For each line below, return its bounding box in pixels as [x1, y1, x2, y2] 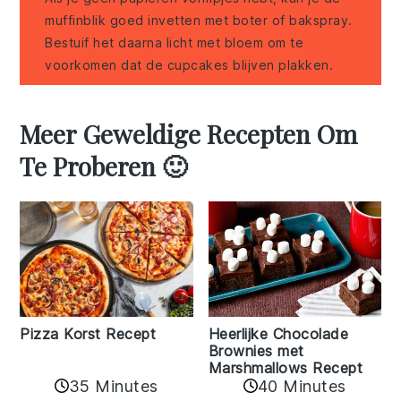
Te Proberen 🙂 [20, 149, 188, 183]
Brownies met [208, 341, 304, 360]
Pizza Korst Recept [20, 324, 157, 343]
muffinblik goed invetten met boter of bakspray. [45, 13, 353, 29]
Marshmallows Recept [208, 358, 363, 377]
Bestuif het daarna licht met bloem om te [45, 35, 304, 51]
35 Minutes [68, 376, 158, 396]
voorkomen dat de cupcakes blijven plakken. [45, 57, 334, 73]
